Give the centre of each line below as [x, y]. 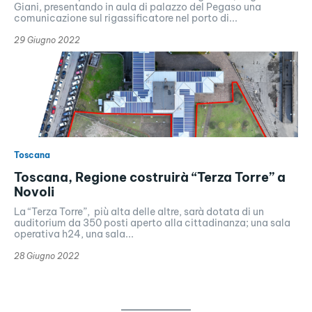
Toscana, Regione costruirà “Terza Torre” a [150, 177]
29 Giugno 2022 [47, 40]
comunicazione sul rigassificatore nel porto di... [126, 18]
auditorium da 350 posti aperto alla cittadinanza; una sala [152, 223]
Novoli [34, 192]
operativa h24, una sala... [74, 234]
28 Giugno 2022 [47, 256]
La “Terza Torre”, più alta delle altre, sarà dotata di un [139, 211]
